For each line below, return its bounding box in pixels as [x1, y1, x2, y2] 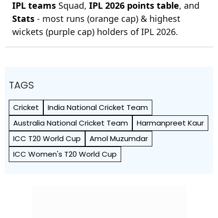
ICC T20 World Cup [13, 133, 81, 144]
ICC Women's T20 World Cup [13, 149, 117, 159]
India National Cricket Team [48, 102, 148, 112]
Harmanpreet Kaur [137, 118, 204, 128]
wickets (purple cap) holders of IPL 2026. [12, 26, 178, 37]
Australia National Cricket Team [13, 118, 128, 128]
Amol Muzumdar [90, 133, 148, 144]
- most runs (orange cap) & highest [35, 13, 181, 24]
